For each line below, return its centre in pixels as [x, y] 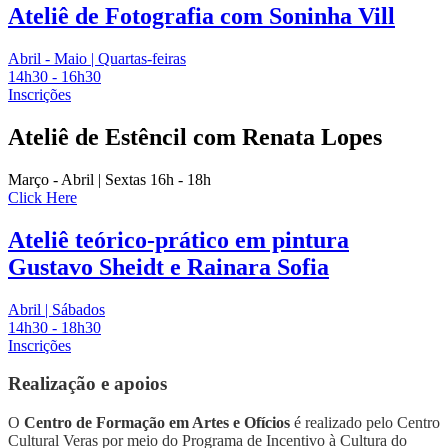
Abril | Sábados [56, 309]
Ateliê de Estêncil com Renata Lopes [195, 136]
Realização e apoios [87, 384]
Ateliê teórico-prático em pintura [178, 239]
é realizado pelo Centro [365, 423]
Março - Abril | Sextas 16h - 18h [109, 179]
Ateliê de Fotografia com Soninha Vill [201, 16]
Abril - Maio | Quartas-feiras [97, 59]
